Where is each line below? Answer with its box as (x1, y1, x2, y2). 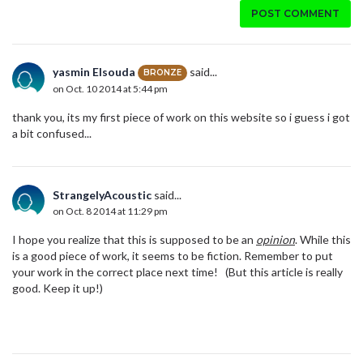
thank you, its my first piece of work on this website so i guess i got (12, 109, 350, 124)
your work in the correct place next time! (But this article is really (12, 264, 343, 279)
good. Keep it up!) (12, 280, 103, 295)
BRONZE (143, 67, 181, 79)
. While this (295, 232, 351, 246)
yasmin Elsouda (53, 64, 135, 79)
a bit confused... (12, 126, 92, 140)
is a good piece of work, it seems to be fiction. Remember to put (12, 248, 333, 263)
